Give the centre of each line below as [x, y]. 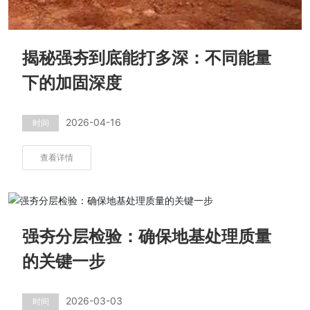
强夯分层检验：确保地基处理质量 [147, 237]
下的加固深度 [72, 83]
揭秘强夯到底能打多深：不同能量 [147, 58]
